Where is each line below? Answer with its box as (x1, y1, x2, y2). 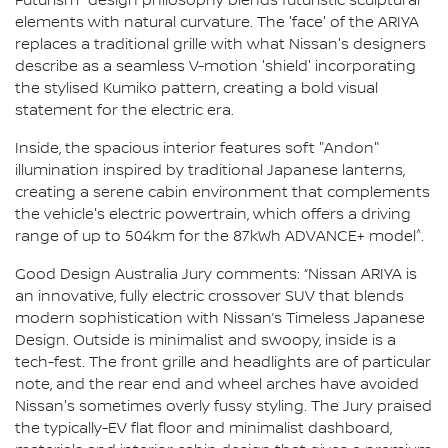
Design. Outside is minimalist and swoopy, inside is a (15, 332, 396, 351)
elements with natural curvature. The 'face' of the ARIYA (15, 14, 419, 33)
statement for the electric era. (15, 102, 234, 121)
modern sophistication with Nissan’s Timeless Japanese (15, 310, 425, 329)
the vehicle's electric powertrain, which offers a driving (15, 206, 411, 225)
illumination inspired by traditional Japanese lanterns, (15, 162, 405, 181)
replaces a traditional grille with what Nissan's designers (15, 36, 426, 55)
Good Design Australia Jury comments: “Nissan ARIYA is (15, 266, 417, 285)
